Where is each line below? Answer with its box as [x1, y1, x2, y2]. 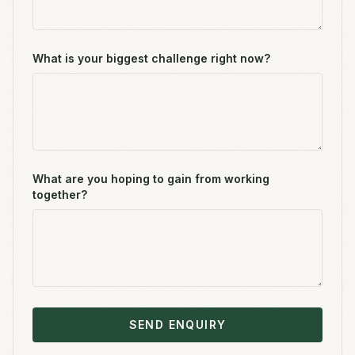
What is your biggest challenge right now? [32, 52, 270, 65]
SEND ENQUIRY [128, 318, 227, 331]
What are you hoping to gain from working [32, 172, 269, 185]
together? [32, 188, 87, 201]
